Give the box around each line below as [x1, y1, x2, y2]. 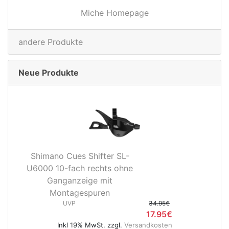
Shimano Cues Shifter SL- [30, 151, 129, 162]
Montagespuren [50, 188, 110, 198]
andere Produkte [18, 37, 83, 48]
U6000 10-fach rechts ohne [27, 163, 133, 174]
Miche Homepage [80, 8, 149, 18]
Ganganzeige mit [47, 175, 112, 186]
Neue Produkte [18, 67, 79, 78]
